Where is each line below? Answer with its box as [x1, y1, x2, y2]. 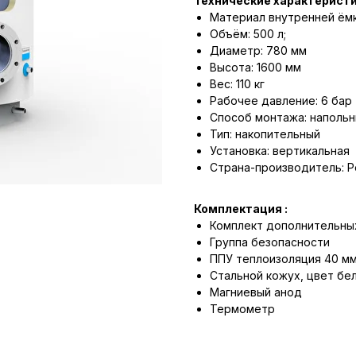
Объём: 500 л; [210, 27, 286, 41]
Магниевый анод [210, 285, 302, 300]
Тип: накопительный [210, 127, 320, 141]
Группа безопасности [210, 235, 330, 250]
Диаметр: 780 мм [210, 44, 307, 58]
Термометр [210, 302, 275, 316]
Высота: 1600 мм [210, 60, 301, 75]
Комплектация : [194, 202, 288, 216]
